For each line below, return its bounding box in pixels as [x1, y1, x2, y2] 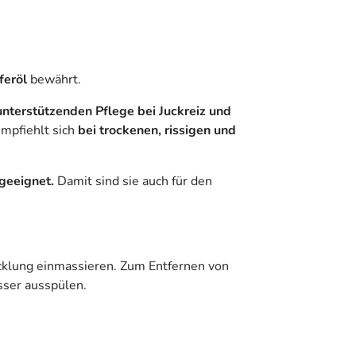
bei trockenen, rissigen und [78, 121, 236, 139]
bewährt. [27, 70, 81, 88]
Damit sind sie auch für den [54, 172, 212, 190]
